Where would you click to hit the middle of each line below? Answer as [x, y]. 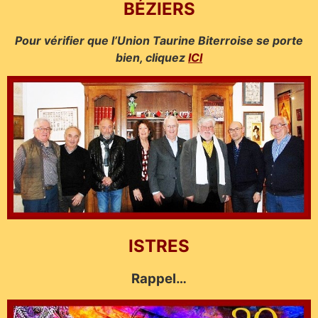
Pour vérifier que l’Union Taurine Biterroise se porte [159, 41]
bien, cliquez [152, 58]
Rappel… [159, 279]
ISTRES [159, 246]
